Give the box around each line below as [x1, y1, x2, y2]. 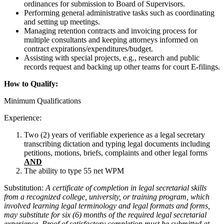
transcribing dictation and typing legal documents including [24, 139, 210, 148]
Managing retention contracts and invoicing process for [24, 26, 197, 35]
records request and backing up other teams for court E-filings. [24, 62, 220, 71]
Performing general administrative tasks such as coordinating [24, 8, 214, 17]
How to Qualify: [4, 79, 60, 88]
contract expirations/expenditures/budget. [24, 44, 153, 53]
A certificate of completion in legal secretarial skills [45, 183, 206, 192]
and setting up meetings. [24, 17, 100, 26]
